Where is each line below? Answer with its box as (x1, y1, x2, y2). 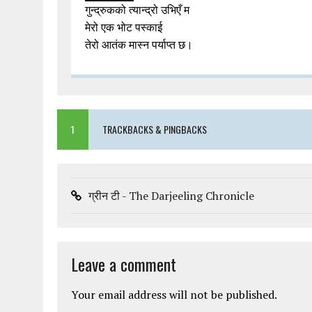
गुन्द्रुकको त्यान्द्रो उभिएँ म (85, 2, 189, 18)
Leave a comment (71, 251, 176, 277)
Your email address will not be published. (71, 287, 277, 303)
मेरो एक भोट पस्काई (85, 19, 162, 36)
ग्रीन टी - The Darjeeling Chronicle (88, 188, 254, 204)
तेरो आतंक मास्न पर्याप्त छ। (85, 37, 193, 53)
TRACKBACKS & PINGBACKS (102, 122, 207, 137)
